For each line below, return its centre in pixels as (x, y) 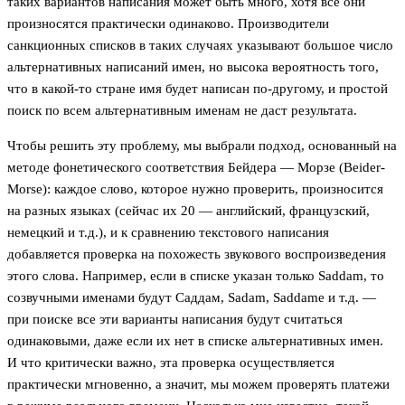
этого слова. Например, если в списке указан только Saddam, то (196, 275)
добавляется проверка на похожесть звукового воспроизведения (197, 254)
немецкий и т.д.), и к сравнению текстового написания (168, 232)
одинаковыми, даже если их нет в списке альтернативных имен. (195, 340)
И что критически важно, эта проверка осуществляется (171, 362)
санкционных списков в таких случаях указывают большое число (200, 45)
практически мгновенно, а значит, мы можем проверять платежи (198, 384)
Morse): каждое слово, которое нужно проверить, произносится (195, 188)
